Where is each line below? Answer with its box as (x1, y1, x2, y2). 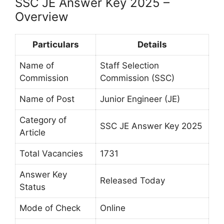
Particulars (32, 39, 79, 50)
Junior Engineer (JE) (100, 94, 180, 104)
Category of (19, 115, 66, 125)
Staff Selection (100, 60, 159, 71)
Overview (15, 9, 68, 24)
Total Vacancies (19, 148, 83, 159)
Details (137, 39, 167, 50)
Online (100, 203, 125, 213)
